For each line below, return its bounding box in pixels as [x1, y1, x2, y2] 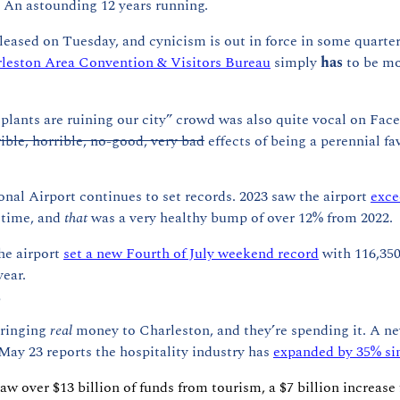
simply [271, 52, 321, 74]
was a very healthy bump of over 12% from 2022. [87, 207, 393, 229]
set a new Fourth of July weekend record [63, 243, 319, 265]
